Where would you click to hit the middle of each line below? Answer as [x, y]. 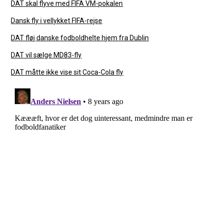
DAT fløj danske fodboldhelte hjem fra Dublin [80, 38]
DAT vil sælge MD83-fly [46, 55]
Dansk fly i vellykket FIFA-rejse [57, 20]
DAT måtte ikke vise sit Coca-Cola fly [67, 72]
